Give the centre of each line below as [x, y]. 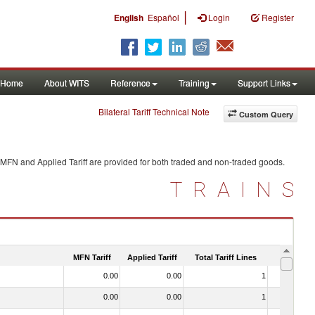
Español [163, 17]
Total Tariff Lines [226, 257]
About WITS [67, 83]
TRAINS [237, 189]
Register [278, 17]
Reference [130, 83]
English [129, 18]
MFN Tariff [92, 257]
